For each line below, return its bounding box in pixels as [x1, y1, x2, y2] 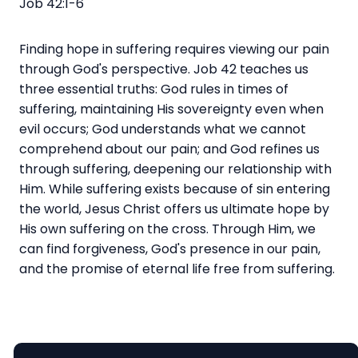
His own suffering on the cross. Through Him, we [19, 219, 316, 238]
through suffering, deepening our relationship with [19, 159, 332, 178]
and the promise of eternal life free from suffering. [19, 259, 335, 278]
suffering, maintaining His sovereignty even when [19, 99, 324, 118]
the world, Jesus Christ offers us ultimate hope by [19, 199, 329, 218]
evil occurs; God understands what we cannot [19, 119, 306, 138]
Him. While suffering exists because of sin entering [19, 179, 330, 198]
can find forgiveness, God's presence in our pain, [19, 239, 320, 258]
